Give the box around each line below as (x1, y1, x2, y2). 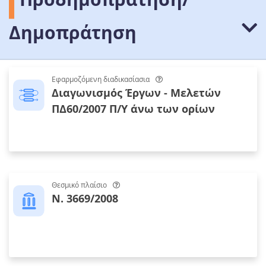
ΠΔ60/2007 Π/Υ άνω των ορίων (52, 102, 215, 116)
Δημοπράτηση (9, 20, 137, 45)
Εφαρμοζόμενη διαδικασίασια (52, 74, 150, 85)
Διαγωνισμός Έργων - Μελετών (52, 85, 221, 100)
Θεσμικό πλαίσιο (52, 180, 107, 191)
